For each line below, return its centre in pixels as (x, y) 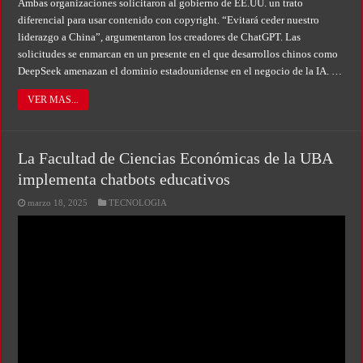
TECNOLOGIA (138, 203)
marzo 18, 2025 (58, 203)
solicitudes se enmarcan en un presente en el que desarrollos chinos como (178, 54)
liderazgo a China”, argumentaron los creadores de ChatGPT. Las (160, 37)
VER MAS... (53, 100)
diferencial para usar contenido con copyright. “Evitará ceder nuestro (169, 20)
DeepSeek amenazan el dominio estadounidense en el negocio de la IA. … (180, 71)
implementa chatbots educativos (124, 179)
